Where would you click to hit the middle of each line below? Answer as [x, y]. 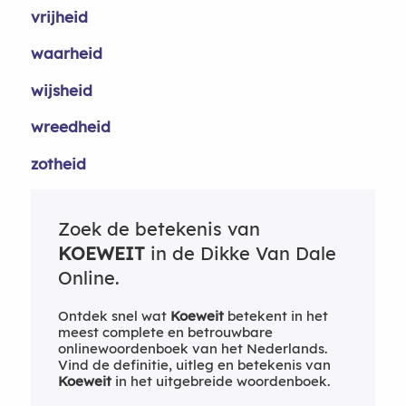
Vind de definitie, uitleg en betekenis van [194, 365]
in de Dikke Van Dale [240, 253]
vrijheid [59, 16]
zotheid [58, 163]
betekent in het [275, 316]
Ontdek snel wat [114, 316]
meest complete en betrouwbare [165, 332]
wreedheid [70, 126]
